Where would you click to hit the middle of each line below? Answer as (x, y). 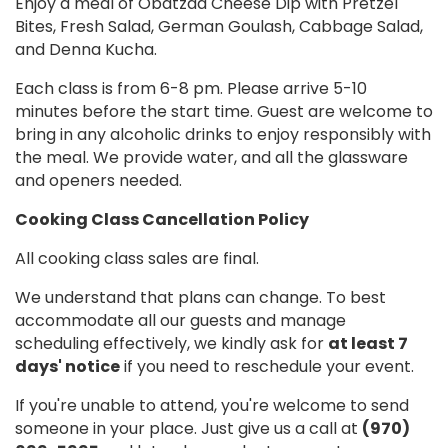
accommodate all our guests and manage (180, 321)
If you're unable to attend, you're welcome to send (212, 406)
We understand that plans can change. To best (200, 298)
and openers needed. (98, 181)
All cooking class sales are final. (137, 259)
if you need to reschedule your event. (267, 367)
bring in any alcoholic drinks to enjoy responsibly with (223, 135)
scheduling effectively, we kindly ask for (171, 344)
